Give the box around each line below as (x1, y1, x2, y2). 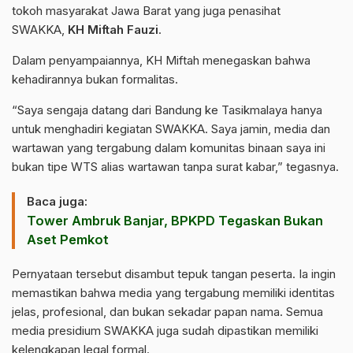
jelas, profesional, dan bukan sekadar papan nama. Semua (12, 304, 323, 320)
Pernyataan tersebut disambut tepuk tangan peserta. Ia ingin (12, 266, 336, 282)
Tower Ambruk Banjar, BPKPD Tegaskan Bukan (27, 213, 323, 229)
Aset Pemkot (27, 232, 109, 248)
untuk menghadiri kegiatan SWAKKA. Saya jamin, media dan (12, 121, 330, 137)
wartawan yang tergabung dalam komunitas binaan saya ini (12, 140, 325, 156)
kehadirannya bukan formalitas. (12, 72, 178, 87)
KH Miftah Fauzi (68, 22, 158, 38)
